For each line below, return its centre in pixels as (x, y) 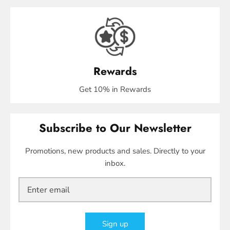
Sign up (115, 224)
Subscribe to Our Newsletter (115, 128)
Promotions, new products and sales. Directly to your (115, 151)
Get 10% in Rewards (115, 90)
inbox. (115, 164)
